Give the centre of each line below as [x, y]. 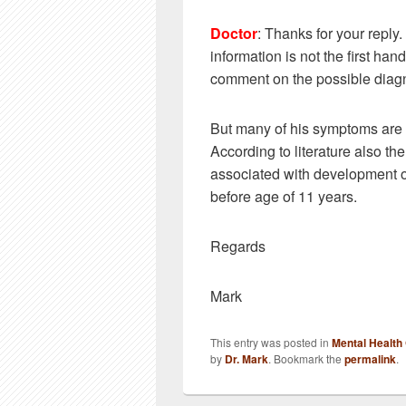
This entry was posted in [271, 342]
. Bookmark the [306, 358]
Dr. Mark [246, 359]
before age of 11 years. [284, 196]
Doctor [234, 33]
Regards [238, 246]
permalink [370, 359]
